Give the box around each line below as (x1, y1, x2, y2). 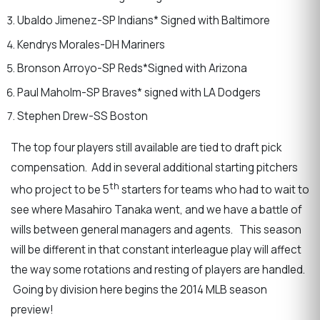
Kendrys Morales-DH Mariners (16, 36, 165, 52)
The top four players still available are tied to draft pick (11, 139, 281, 155)
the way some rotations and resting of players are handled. (11, 261, 305, 277)
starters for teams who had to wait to (119, 181, 309, 197)
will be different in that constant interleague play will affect (11, 241, 301, 257)
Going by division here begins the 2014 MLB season (11, 281, 267, 297)
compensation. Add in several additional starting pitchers (11, 159, 298, 175)
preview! (11, 301, 54, 317)
